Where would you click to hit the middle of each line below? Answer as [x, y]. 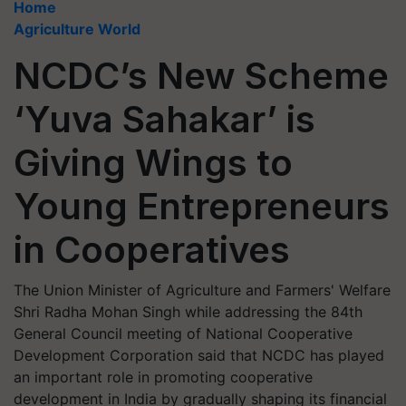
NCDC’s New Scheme [201, 76]
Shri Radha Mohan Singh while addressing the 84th [188, 312]
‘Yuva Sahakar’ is [164, 119]
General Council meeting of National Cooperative [183, 333]
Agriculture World [77, 29]
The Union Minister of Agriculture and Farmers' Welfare [202, 290]
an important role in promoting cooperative [163, 377]
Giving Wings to [153, 163]
